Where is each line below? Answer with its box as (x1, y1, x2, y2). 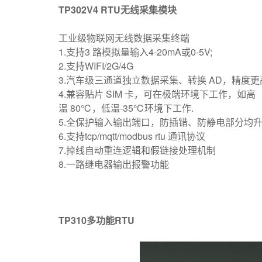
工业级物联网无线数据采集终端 (58, 31, 189, 44)
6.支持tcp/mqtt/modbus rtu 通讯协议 (58, 129, 205, 143)
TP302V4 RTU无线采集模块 (58, 3, 177, 16)
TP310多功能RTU (58, 213, 135, 227)
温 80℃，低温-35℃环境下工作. (58, 101, 194, 115)
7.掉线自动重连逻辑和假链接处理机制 (58, 143, 216, 157)
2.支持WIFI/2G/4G (58, 59, 133, 73)
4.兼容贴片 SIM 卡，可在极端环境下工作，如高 (58, 87, 256, 101)
